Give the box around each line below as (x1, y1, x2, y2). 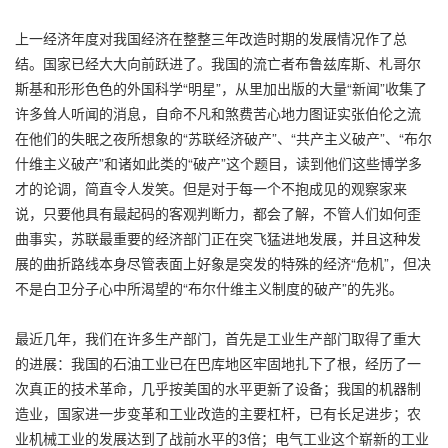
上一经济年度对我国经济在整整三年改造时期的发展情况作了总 (15, 27, 407, 48)
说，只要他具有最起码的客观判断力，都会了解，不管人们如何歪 (15, 202, 421, 223)
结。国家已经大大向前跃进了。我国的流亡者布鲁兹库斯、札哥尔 (15, 52, 421, 73)
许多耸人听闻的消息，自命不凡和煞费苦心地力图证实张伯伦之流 (15, 102, 421, 123)
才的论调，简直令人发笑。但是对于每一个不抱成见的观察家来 (15, 177, 407, 198)
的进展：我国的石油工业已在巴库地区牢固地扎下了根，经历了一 (15, 352, 421, 373)
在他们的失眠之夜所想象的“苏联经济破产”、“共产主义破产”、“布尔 (15, 127, 432, 148)
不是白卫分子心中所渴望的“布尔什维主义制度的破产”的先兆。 (15, 277, 403, 298)
